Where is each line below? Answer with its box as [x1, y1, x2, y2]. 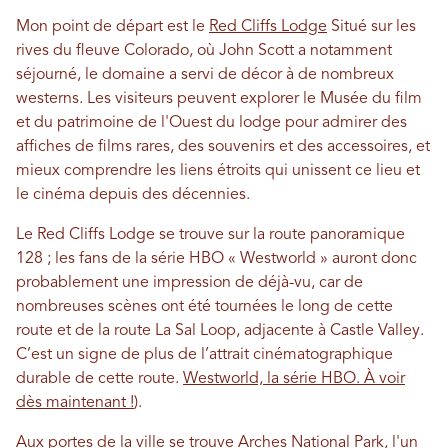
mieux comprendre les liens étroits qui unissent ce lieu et [16, 163, 420, 180]
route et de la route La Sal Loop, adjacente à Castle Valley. [16, 323, 424, 340]
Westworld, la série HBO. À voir [183, 371, 405, 388]
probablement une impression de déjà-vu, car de [16, 275, 363, 292]
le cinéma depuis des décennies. [16, 187, 250, 204]
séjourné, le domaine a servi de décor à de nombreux [16, 67, 394, 84]
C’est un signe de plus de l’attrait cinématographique [16, 347, 393, 364]
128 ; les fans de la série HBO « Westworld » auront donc [16, 251, 417, 268]
